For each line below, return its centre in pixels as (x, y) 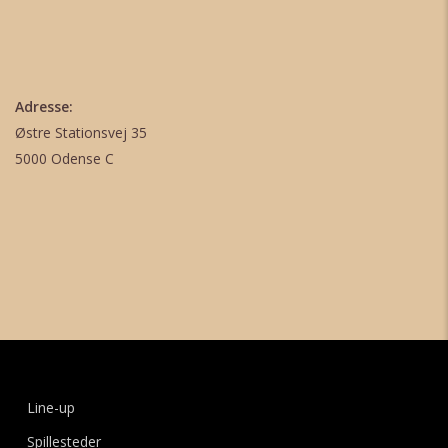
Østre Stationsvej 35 (81, 132)
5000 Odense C (64, 158)
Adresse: (44, 106)
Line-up (50, 407)
